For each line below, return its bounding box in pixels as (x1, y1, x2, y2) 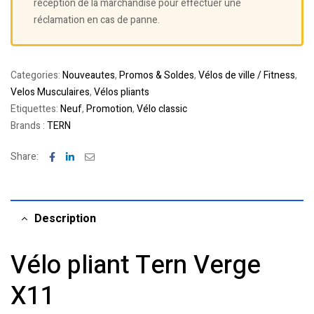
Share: (11, 149, 39, 164)
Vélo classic (137, 101, 187, 116)
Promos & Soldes (119, 67, 194, 83)
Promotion (86, 101, 132, 116)
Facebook (55, 148, 97, 163)
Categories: (11, 67, 62, 83)
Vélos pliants (94, 84, 149, 100)
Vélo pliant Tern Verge (11, 246, 261, 284)
